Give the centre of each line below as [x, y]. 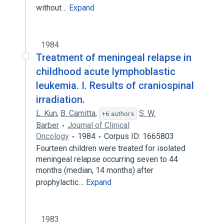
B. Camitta [78, 113]
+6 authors [118, 113]
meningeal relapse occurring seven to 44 [107, 159]
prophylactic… [61, 182]
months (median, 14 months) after [95, 170]
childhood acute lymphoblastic [106, 71]
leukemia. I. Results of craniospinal [115, 85]
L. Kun [46, 113]
